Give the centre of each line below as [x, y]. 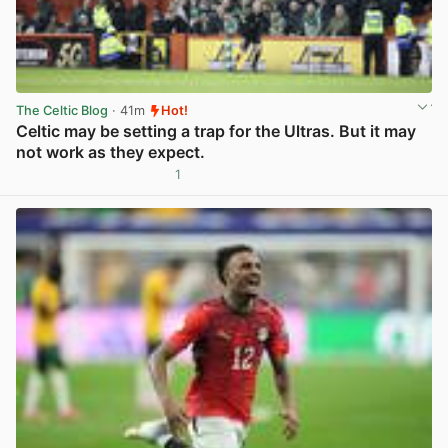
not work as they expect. [110, 152]
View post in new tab [366, 182]
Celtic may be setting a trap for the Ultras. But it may [216, 131]
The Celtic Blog [62, 111]
